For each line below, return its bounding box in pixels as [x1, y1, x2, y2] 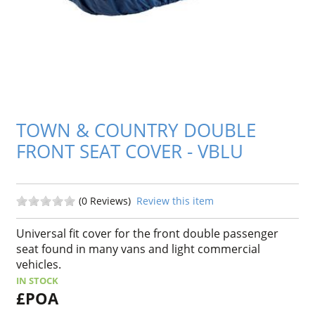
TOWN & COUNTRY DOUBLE [16, 118, 257, 143]
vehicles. [16, 256, 62, 272]
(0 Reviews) [79, 193, 137, 207]
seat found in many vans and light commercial [16, 240, 261, 257]
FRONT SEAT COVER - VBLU [16, 139, 244, 165]
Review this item [136, 193, 214, 207]
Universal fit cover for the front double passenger [16, 225, 279, 241]
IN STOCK [16, 274, 59, 287]
